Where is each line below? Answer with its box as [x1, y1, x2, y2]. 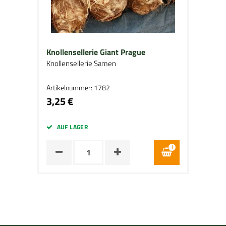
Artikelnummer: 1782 [46, 82, 110, 93]
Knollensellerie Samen [46, 58, 116, 69]
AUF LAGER [56, 122, 88, 132]
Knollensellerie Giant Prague [46, 46, 145, 58]
